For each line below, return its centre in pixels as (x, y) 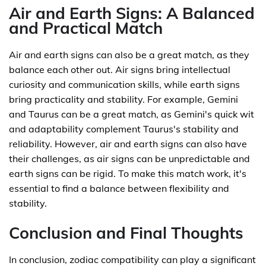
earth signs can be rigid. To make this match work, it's (128, 173)
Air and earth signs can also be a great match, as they (129, 55)
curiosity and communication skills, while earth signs (124, 84)
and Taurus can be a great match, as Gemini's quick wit (132, 114)
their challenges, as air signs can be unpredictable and (129, 159)
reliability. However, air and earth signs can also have (128, 144)
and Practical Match (86, 28)
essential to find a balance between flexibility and (119, 188)
